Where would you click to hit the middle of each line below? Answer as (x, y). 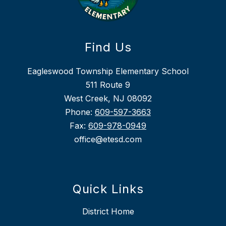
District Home (108, 212)
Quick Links (108, 189)
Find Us (108, 47)
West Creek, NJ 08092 (108, 99)
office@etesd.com (108, 139)
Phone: (80, 112)
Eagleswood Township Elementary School (108, 71)
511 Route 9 (108, 85)
